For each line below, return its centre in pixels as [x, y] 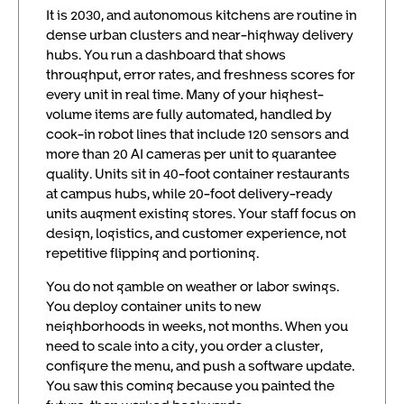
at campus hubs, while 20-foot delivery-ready [189, 193]
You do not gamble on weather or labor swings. [193, 285]
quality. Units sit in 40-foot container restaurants [198, 174]
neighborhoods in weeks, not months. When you [197, 325]
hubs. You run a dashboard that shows [166, 55]
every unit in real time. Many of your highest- [185, 94]
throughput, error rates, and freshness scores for [201, 74]
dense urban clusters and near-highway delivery [200, 35]
